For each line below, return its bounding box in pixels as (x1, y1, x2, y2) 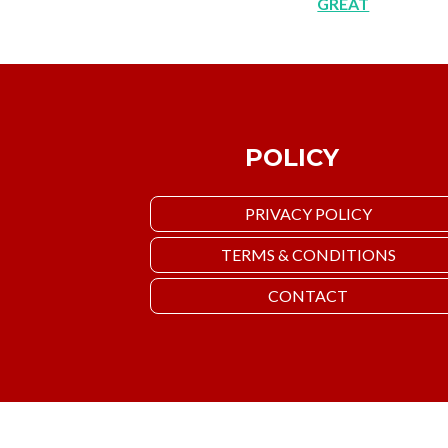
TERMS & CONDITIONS (220, 244, 396, 264)
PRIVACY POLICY (244, 203, 372, 223)
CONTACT (268, 285, 348, 305)
